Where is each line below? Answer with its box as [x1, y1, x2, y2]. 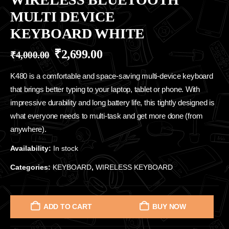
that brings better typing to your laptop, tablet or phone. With [10, 85, 200, 94]
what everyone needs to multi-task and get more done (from [10, 112, 203, 121]
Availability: [10, 144, 53, 152]
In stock [53, 144, 78, 152]
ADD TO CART [43, 202, 92, 211]
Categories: [10, 163, 53, 171]
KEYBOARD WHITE [10, 25, 145, 41]
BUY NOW [152, 202, 186, 211]
